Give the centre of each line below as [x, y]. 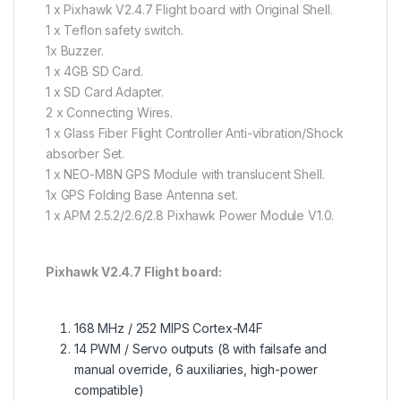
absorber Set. [85, 154]
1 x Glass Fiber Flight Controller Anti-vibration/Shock [195, 133]
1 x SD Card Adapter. [105, 92]
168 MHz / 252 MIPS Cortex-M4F [169, 328]
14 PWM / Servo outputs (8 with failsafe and [200, 349]
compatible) [109, 390]
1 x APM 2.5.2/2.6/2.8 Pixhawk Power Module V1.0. [190, 216]
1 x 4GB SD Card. [94, 72]
